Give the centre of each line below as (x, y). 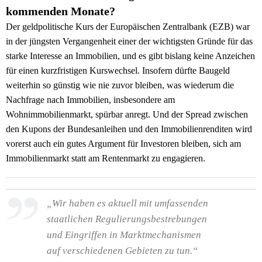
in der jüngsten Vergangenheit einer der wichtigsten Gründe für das (129, 42)
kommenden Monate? (61, 11)
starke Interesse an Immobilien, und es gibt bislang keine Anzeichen (130, 56)
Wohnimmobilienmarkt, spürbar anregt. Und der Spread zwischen (127, 115)
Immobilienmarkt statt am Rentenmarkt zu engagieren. (106, 158)
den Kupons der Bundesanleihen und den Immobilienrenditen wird (129, 129)
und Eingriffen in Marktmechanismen (124, 235)
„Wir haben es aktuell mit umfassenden (127, 204)
